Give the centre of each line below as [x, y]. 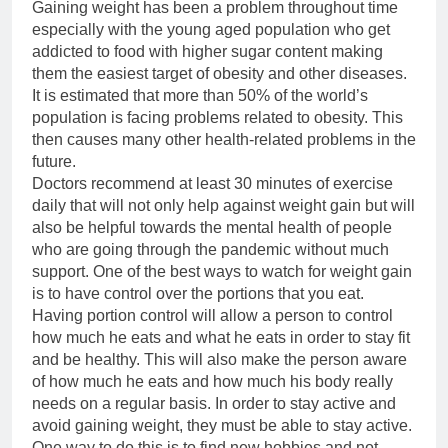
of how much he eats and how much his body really [212, 381]
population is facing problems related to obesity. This [217, 117]
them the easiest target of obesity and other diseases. [219, 73]
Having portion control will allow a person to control [212, 315]
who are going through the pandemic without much [210, 249]
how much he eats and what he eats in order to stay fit [221, 337]
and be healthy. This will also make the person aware [219, 359]
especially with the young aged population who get [211, 29]
